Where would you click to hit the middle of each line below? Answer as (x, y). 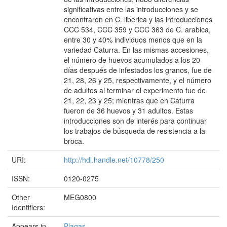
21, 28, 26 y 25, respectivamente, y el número (138, 80)
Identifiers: (29, 207)
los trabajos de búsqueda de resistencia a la (135, 131)
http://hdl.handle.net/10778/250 (114, 160)
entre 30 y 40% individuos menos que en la (133, 40)
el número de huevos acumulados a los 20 (132, 60)
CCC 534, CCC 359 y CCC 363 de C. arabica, (137, 29)
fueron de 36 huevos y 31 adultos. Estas (128, 110)
